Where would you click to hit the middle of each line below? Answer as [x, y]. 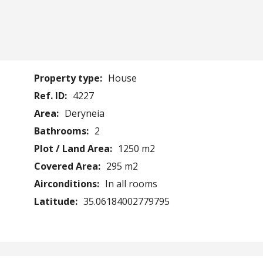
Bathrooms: [62, 131]
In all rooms [131, 183]
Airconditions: [68, 183]
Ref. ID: [51, 95]
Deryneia [84, 113]
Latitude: [57, 201]
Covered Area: [68, 166]
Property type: [69, 78]
